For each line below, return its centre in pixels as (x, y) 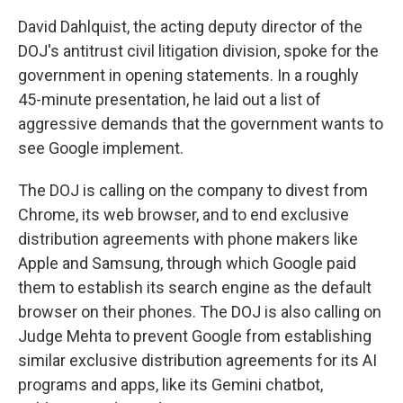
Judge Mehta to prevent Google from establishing (195, 336)
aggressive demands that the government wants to (201, 124)
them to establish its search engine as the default (195, 287)
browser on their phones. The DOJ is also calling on (200, 312)
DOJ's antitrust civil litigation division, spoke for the (198, 51)
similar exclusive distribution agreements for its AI (197, 360)
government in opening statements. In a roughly (188, 75)
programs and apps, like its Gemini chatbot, (170, 385)
